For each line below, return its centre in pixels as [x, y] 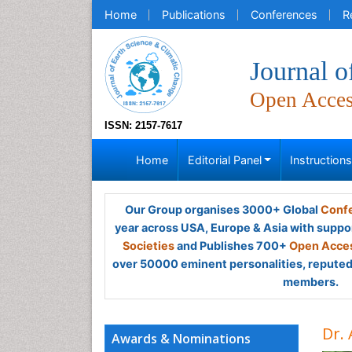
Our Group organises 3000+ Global [222, 209]
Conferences [284, 15]
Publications [194, 15]
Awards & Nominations [181, 339]
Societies [148, 246]
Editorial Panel [224, 160]
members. [310, 282]
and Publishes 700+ [232, 246]
